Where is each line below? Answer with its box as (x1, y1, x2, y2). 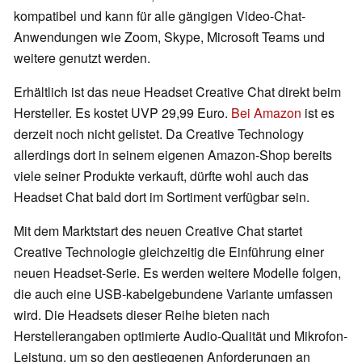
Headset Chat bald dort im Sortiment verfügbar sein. (14, 187, 309, 207)
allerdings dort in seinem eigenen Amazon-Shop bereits (14, 145, 332, 165)
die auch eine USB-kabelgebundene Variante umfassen (14, 284, 333, 304)
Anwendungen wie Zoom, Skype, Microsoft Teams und (14, 27, 325, 47)
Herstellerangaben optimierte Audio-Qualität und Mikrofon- (14, 326, 347, 346)
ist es (301, 103, 335, 123)
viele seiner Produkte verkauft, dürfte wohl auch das (14, 166, 309, 186)
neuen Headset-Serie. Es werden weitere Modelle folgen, (14, 263, 341, 283)
